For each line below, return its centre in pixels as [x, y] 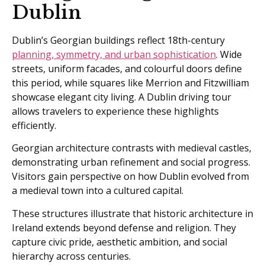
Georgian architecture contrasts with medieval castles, [132, 148]
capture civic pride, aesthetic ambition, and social [119, 242]
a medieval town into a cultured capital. [98, 191]
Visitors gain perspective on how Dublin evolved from [130, 177]
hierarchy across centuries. [71, 256]
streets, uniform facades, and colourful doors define [127, 68]
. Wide [229, 54]
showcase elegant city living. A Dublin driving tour [122, 97]
